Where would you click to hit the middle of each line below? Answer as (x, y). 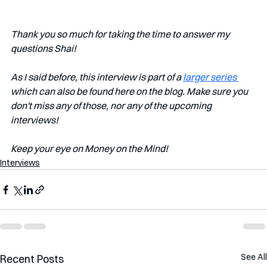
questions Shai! (44, 49)
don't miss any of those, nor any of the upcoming (112, 106)
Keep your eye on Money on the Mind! (90, 149)
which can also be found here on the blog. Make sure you (130, 91)
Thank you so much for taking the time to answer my (121, 34)
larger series (211, 77)
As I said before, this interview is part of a (97, 77)
